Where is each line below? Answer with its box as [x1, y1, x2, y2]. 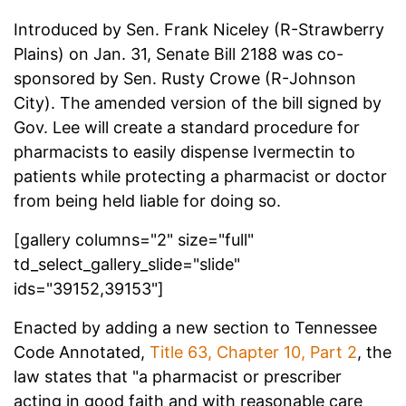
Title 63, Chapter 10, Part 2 [150, 343, 357, 362]
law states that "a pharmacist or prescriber [14, 367, 342, 387]
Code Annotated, [14, 343, 150, 362]
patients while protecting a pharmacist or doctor [14, 167, 387, 187]
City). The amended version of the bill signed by [14, 93, 382, 113]
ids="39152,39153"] [14, 279, 164, 299]
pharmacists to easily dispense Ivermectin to [14, 142, 355, 162]
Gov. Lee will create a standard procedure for [14, 118, 360, 138]
